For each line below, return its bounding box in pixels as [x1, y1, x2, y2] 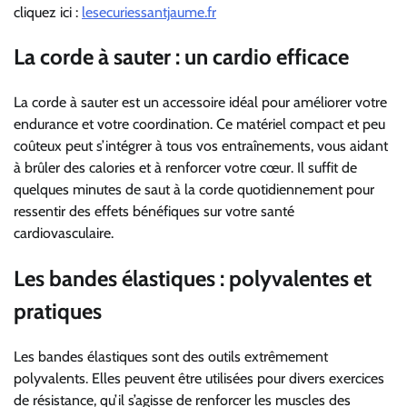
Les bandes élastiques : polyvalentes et [14, 265, 372, 293]
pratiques [14, 298, 102, 325]
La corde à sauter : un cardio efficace [14, 44, 349, 71]
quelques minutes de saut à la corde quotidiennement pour [14, 181, 374, 199]
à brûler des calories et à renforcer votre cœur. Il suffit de [14, 159, 357, 177]
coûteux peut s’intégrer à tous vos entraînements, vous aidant [14, 137, 388, 155]
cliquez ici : [14, 3, 82, 21]
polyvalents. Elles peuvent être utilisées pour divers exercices [14, 370, 384, 388]
